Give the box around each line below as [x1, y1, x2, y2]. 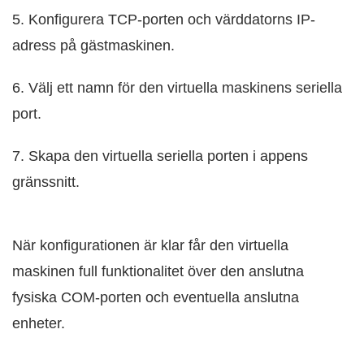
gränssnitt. [12, 174, 80, 191]
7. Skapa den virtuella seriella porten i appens [12, 148, 308, 165]
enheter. [12, 315, 65, 332]
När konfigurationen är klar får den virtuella [12, 237, 288, 254]
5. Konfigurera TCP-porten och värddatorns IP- [12, 11, 315, 28]
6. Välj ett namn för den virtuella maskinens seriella [12, 80, 342, 97]
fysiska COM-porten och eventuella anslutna [12, 289, 299, 306]
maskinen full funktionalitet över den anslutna [12, 263, 304, 280]
